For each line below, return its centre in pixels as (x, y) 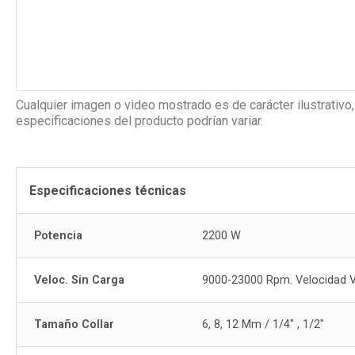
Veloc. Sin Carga (80, 280)
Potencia (59, 236)
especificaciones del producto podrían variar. (139, 121)
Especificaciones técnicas (108, 191)
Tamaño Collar (74, 324)
